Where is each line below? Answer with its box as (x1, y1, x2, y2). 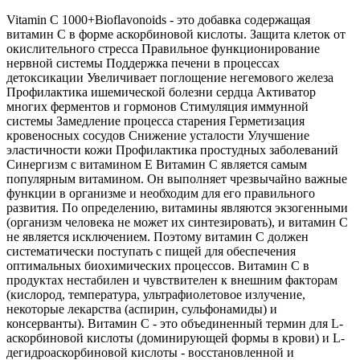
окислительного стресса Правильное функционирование (6, 41, 320, 55)
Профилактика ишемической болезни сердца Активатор (6, 84, 316, 99)
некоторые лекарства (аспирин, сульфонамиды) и (6, 301, 277, 316)
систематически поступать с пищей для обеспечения (6, 243, 296, 258)
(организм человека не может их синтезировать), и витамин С (6, 215, 348, 229)
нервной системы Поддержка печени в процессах (6, 55, 280, 70)
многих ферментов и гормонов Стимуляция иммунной (6, 99, 309, 113)
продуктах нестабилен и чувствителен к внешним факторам (6, 272, 337, 287)
